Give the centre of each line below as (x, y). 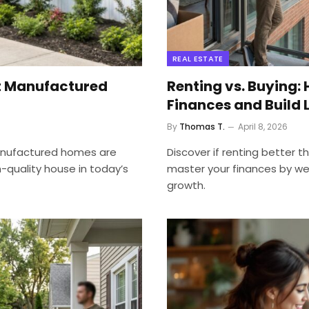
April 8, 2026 (263, 127)
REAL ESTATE (198, 59)
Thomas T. (202, 127)
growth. (186, 186)
